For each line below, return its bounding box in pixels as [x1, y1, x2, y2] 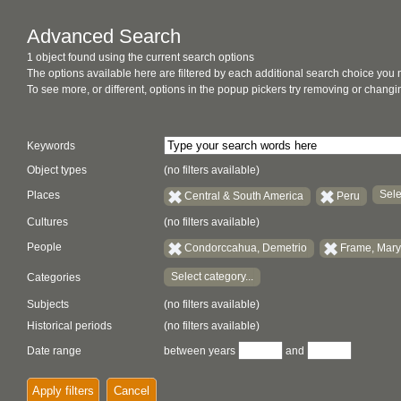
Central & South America [184, 189, 303, 202]
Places [27, 189, 60, 202]
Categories [27, 271, 81, 285]
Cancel [114, 384, 149, 397]
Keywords [27, 140, 75, 152]
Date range [27, 345, 81, 357]
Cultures [27, 216, 68, 228]
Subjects [27, 298, 69, 311]
